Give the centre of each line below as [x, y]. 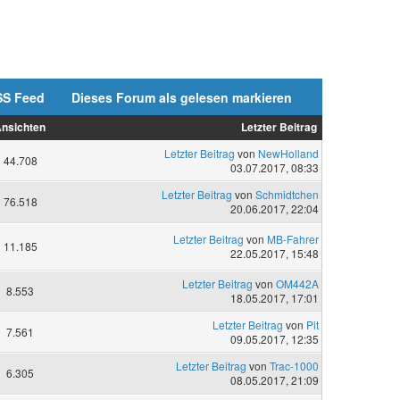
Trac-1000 [294, 366]
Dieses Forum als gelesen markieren [182, 97]
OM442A [297, 283]
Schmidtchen [287, 195]
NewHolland [288, 154]
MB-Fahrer [292, 239]
